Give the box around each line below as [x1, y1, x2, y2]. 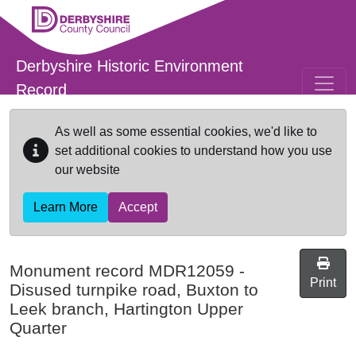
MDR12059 [149, 261, 234, 280]
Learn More [33, 200, 98, 214]
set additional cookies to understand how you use [55, 144, 332, 157]
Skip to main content [9, 2, 123, 15]
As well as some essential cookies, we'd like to [55, 125, 317, 138]
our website [55, 163, 120, 176]
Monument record [10, 261, 149, 280]
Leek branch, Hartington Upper [10, 300, 243, 318]
